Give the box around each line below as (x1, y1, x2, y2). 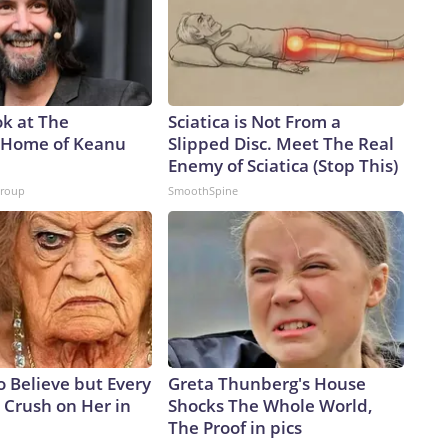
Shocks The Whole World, (168, 394, 373, 418)
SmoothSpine (168, 183, 238, 199)
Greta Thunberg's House (168, 372, 366, 396)
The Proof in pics (168, 416, 302, 440)
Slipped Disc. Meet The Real (168, 132, 394, 156)
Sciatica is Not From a (168, 110, 341, 134)
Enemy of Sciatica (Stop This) (168, 154, 398, 178)
